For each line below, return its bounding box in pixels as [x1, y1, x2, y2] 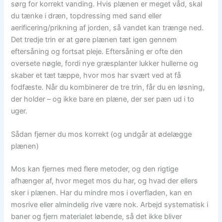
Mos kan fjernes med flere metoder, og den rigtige [11, 165, 179, 174]
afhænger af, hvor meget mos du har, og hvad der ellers [11, 176, 198, 186]
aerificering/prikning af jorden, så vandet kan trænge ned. [11, 23, 204, 33]
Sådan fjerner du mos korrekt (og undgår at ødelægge [11, 130, 192, 139]
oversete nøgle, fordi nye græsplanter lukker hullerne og [11, 59, 199, 68]
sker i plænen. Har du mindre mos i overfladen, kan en [11, 188, 193, 198]
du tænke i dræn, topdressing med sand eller [11, 11, 162, 21]
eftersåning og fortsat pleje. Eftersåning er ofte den [11, 47, 183, 56]
